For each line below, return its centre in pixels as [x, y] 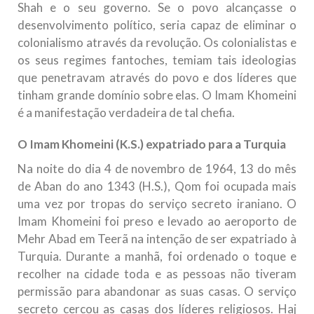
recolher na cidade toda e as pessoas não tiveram [157, 274]
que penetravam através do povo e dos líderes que [157, 78]
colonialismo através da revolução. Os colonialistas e [157, 43]
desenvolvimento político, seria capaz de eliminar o [157, 25]
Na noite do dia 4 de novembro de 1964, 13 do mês [157, 169]
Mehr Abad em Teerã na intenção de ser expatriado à [157, 239]
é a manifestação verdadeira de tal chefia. [126, 113]
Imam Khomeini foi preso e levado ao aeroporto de [157, 221]
